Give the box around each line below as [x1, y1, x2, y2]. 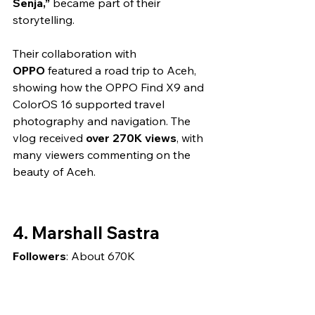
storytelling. [13, 13, 75, 27]
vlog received [13, 131, 86, 146]
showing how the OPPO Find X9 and [13, 80, 207, 95]
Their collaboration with [13, 46, 139, 61]
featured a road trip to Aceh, [45, 63, 199, 78]
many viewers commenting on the [13, 148, 193, 162]
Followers [13, 249, 66, 264]
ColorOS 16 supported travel [13, 97, 167, 112]
